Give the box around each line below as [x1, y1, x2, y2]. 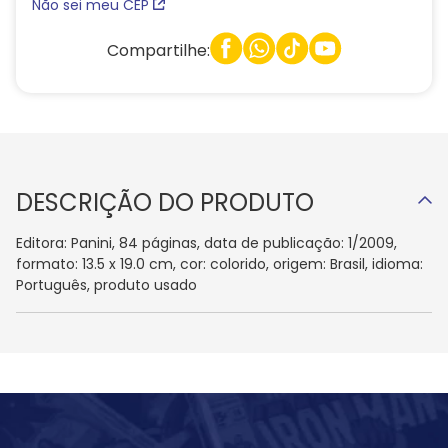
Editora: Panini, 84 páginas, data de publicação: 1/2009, [16, 233, 397, 253]
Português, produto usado [16, 275, 197, 295]
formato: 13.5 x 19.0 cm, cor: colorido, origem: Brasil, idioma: [16, 254, 423, 274]
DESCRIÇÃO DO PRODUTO [16, 186, 314, 219]
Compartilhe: [106, 38, 210, 62]
